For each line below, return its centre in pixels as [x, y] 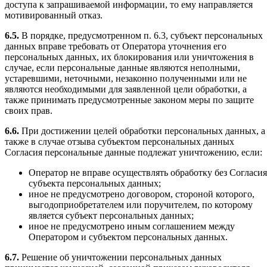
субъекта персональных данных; [95, 183]
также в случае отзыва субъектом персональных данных [119, 141]
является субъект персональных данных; [111, 215]
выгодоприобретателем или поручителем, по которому [141, 204]
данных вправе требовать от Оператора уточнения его [116, 46]
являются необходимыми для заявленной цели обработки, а [126, 89]
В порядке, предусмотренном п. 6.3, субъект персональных [141, 35]
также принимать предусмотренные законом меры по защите [129, 100]
